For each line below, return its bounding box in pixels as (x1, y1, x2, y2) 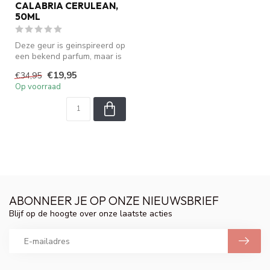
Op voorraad (15, 81, 61, 93)
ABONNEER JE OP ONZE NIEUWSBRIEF (9, 193, 219, 209)
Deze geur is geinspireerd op (15, 39, 125, 51)
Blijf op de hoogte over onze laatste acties (9, 208, 172, 220)
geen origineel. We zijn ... (15, 61, 110, 73)
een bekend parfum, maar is (15, 50, 122, 62)
